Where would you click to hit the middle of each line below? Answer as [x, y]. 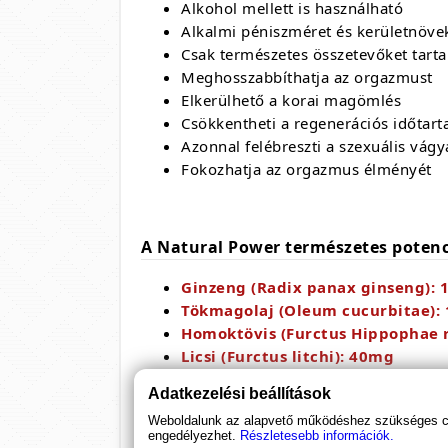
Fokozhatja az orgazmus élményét [306, 169]
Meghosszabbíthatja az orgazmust [307, 77]
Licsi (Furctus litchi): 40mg [287, 356]
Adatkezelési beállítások [240, 393]
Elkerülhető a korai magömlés [291, 100]
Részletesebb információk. [317, 435]
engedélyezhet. [192, 435]
